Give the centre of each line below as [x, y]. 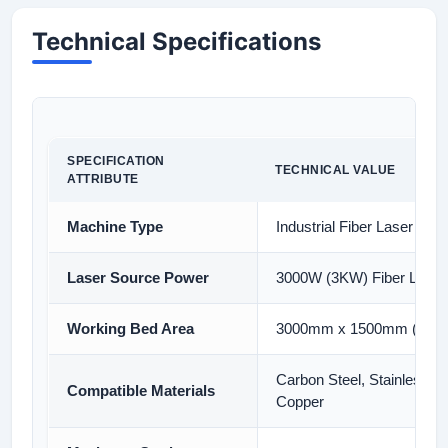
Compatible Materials [141, 390]
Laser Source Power [138, 277]
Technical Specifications [176, 41]
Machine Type [115, 226]
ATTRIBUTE [103, 179]
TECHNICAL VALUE [335, 170]
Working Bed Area [130, 328]
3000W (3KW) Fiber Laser [361, 277]
